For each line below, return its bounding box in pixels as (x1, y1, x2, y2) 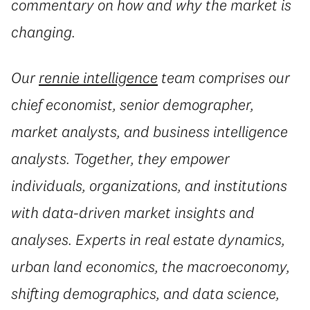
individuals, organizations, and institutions (11, 175, 287, 195)
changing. (11, 22, 75, 42)
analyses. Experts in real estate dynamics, (11, 229, 285, 249)
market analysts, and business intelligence (11, 121, 288, 141)
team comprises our (158, 67, 290, 87)
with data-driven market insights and (11, 202, 255, 222)
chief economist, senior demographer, (11, 94, 254, 114)
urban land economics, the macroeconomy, (11, 256, 290, 276)
